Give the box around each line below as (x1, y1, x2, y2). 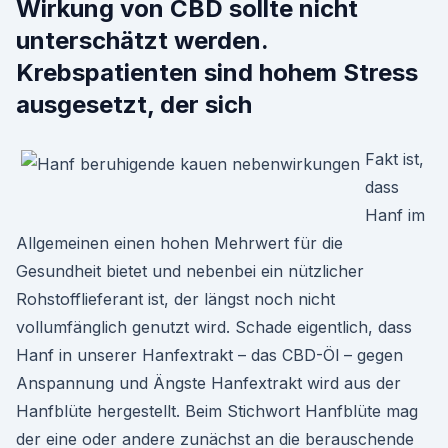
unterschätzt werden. (16, 26, 268, 55)
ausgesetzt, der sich (16, 90, 252, 119)
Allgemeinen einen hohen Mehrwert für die (16, 233, 343, 253)
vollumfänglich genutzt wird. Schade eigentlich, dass (16, 317, 412, 337)
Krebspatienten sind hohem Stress (16, 58, 418, 87)
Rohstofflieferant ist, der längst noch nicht (16, 289, 335, 309)
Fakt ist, (365, 149, 424, 169)
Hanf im (365, 205, 425, 225)
